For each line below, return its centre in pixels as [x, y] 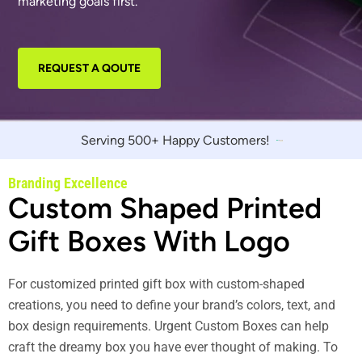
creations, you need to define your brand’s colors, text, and [172, 305]
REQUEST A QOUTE [90, 69]
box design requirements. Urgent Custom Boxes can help [168, 326]
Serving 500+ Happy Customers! [175, 140]
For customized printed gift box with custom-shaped [156, 284]
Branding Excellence [68, 183]
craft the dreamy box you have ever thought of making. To [173, 347]
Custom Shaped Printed [165, 208]
